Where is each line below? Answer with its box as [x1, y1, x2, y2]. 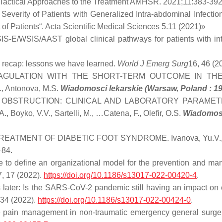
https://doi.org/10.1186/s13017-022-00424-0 [38, 196, 191, 204]
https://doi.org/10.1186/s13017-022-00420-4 [44, 171, 197, 179]
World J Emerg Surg [117, 59, 188, 68]
